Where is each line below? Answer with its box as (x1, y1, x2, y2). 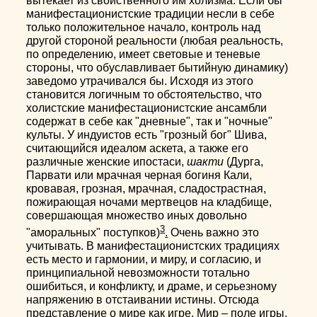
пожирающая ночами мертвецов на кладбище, (26, 195, 272, 208)
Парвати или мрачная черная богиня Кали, (26, 168, 253, 181)
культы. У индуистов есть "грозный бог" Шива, (26, 128, 267, 141)
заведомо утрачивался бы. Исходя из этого (26, 74, 254, 87)
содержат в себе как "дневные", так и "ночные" (26, 115, 273, 127)
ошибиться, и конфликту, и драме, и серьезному (26, 279, 277, 292)
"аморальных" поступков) (26, 226, 161, 238)
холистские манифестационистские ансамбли (26, 101, 267, 114)
